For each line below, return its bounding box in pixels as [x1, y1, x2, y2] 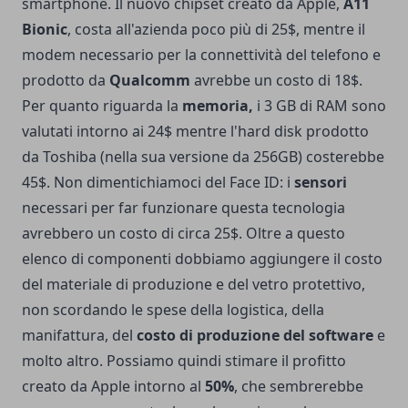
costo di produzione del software [137, 324, 373, 345]
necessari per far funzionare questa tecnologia [22, 197, 345, 218]
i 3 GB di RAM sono [253, 95, 386, 116]
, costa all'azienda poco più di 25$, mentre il [67, 18, 365, 39]
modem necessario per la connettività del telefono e [22, 44, 381, 65]
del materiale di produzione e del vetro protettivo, [22, 273, 365, 294]
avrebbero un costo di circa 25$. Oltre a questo [22, 222, 345, 243]
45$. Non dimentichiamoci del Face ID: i [22, 171, 294, 192]
